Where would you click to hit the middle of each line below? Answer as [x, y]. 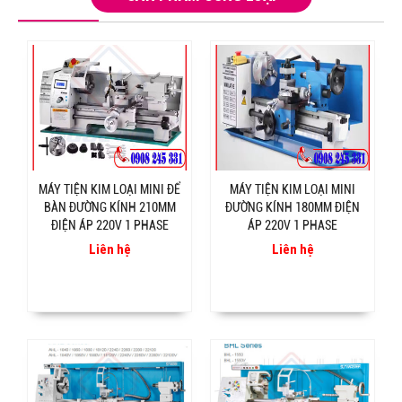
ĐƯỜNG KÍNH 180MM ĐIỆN [293, 208]
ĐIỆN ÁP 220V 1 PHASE [109, 226]
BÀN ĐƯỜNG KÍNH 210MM [109, 208]
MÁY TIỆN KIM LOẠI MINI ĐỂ [109, 190]
